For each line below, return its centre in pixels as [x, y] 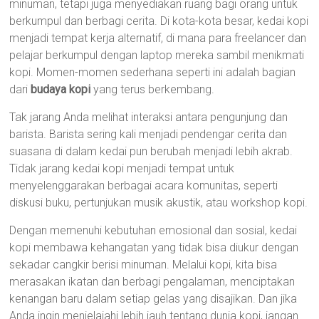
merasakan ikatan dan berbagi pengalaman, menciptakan [152, 282]
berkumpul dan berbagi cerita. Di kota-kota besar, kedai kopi [159, 21]
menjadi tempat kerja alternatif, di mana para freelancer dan [158, 38]
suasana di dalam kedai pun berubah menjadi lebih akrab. [151, 151]
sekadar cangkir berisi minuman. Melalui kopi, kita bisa [143, 265]
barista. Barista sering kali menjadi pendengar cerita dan [148, 134]
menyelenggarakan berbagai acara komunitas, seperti [144, 185]
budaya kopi [61, 89]
